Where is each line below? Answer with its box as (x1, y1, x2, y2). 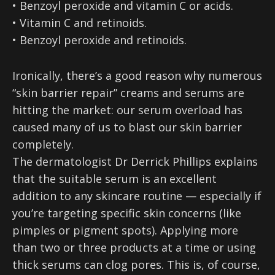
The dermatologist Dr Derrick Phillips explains (12, 154, 258, 169)
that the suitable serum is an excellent (12, 171, 217, 187)
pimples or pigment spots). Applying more (12, 223, 238, 238)
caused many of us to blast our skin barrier (12, 120, 242, 135)
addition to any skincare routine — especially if (12, 188, 261, 204)
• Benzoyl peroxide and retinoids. (12, 33, 187, 48)
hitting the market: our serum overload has (12, 103, 242, 118)
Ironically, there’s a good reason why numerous (12, 68, 262, 83)
